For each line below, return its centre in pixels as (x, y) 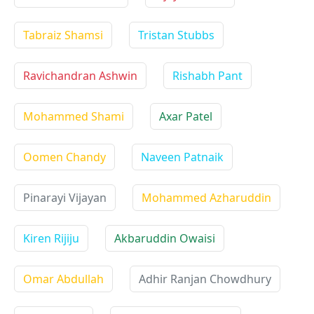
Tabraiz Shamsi (63, 35)
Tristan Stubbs (176, 35)
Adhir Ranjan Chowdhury (205, 279)
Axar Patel (186, 116)
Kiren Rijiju (51, 238)
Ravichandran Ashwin (80, 76)
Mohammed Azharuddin (206, 198)
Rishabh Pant (207, 76)
